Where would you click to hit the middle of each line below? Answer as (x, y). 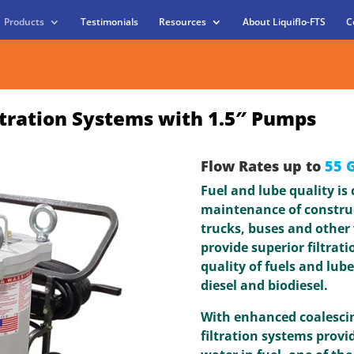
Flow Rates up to (262, 166)
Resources (182, 22)
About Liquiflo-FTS (284, 22)
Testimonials (109, 22)
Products (24, 22)
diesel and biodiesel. (264, 285)
